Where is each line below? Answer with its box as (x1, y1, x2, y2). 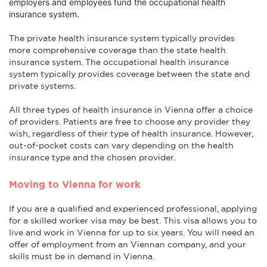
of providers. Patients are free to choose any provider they (9, 116, 250, 126)
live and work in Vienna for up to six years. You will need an (9, 227, 254, 237)
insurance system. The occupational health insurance (9, 57, 229, 67)
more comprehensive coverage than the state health (9, 45, 226, 55)
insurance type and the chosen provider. (9, 152, 175, 162)
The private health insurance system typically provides (9, 33, 235, 43)
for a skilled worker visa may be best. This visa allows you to (9, 215, 257, 225)
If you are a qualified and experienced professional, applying (9, 203, 257, 213)
